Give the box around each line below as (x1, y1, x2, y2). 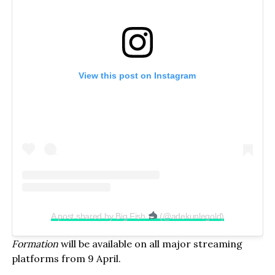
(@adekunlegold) (157, 211, 225, 221)
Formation (11, 237, 58, 250)
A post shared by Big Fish (50, 211, 148, 221)
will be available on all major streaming (58, 237, 242, 250)
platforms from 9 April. (11, 252, 121, 265)
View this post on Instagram (79, 71, 196, 81)
